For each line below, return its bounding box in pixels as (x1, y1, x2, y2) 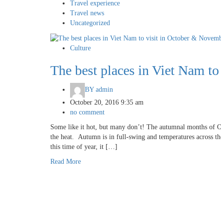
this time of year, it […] (50, 143, 117, 150)
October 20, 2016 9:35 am (70, 98, 144, 106)
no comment (70, 108, 105, 116)
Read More (50, 157, 81, 165)
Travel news (70, 9, 104, 17)
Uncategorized (70, 19, 110, 27)
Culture (70, 44, 91, 52)
